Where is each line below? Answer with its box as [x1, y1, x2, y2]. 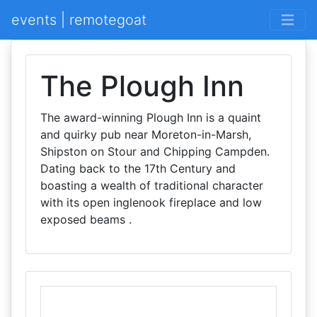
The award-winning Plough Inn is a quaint [40, 110, 261, 125]
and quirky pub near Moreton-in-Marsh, [40, 127, 251, 142]
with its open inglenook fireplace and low [40, 195, 262, 209]
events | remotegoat [11, 11, 146, 28]
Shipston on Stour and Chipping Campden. [40, 144, 270, 158]
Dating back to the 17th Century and [40, 161, 236, 175]
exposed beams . [40, 212, 132, 226]
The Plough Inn [40, 69, 244, 103]
